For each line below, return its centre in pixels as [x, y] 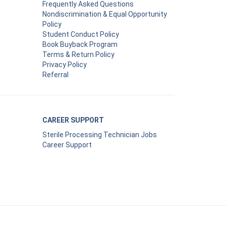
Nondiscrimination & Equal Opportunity [104, 14]
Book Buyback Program [80, 44]
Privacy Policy [64, 64]
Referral [55, 74]
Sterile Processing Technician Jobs [99, 134]
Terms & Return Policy [78, 54]
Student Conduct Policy [80, 34]
